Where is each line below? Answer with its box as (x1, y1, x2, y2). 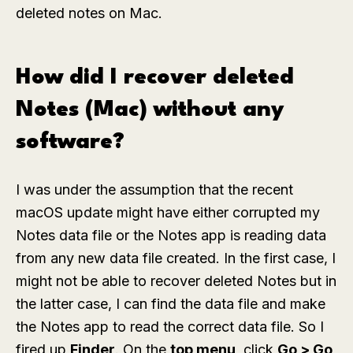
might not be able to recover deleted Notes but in (16, 273, 336, 289)
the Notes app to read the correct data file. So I (16, 318, 324, 335)
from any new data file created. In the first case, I (16, 250, 336, 266)
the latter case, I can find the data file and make (16, 295, 325, 312)
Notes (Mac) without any (16, 99, 284, 121)
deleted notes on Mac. (16, 5, 162, 21)
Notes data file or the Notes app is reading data (16, 227, 326, 243)
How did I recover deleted (16, 67, 294, 89)
